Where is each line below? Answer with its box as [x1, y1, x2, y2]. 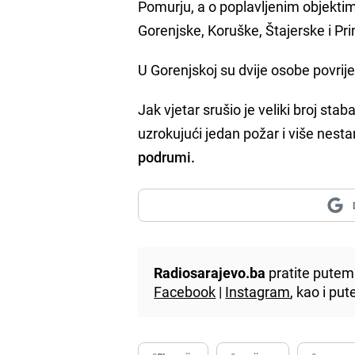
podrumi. [138, 147, 196, 166]
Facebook [154, 281, 216, 301]
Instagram [225, 281, 291, 301]
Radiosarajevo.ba [154, 262, 266, 282]
